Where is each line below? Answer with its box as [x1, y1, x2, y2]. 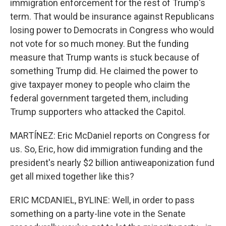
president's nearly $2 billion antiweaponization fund [10, 157, 214, 168]
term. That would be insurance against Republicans [10, 11, 214, 22]
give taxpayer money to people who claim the [10, 79, 190, 90]
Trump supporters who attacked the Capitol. [10, 106, 186, 117]
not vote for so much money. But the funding [10, 38, 189, 49]
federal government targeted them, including [10, 93, 188, 103]
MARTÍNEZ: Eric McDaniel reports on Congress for [10, 130, 210, 141]
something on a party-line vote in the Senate [10, 208, 186, 219]
